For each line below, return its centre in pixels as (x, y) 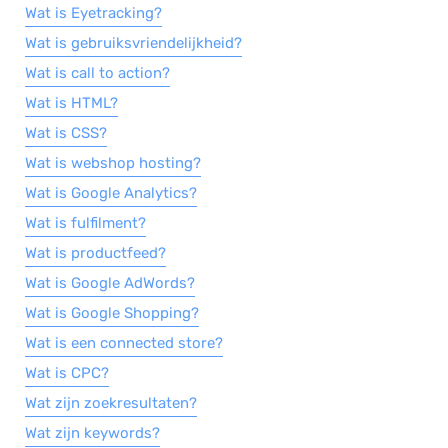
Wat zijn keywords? (92, 433)
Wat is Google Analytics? (111, 193)
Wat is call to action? (97, 73)
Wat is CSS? (66, 133)
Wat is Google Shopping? (112, 313)
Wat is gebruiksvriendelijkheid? (133, 43)
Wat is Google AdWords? (110, 283)
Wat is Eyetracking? (93, 13)
